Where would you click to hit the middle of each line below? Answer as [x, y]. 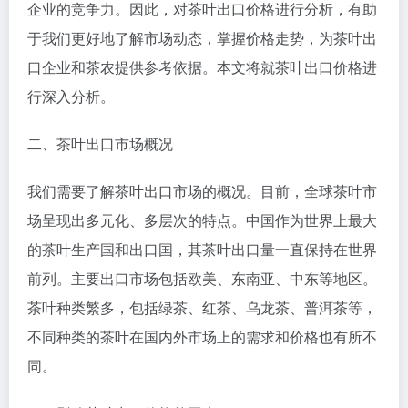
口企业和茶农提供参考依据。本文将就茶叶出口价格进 [202, 66]
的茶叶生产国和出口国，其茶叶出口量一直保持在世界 [202, 249]
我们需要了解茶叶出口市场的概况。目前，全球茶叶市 [202, 190]
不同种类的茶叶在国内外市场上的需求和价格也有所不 [202, 336]
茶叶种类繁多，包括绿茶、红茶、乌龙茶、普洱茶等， [202, 307]
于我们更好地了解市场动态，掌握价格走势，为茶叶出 [202, 37]
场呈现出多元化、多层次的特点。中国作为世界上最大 [202, 219]
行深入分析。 [71, 96]
